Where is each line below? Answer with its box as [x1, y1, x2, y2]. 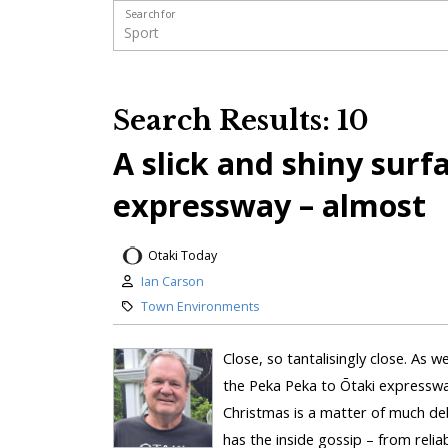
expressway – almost [112, 184, 426, 227]
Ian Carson [140, 273, 204, 291]
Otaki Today [147, 246, 217, 264]
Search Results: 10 [112, 104, 369, 138]
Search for [124, 6, 176, 22]
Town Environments [140, 298, 259, 316]
